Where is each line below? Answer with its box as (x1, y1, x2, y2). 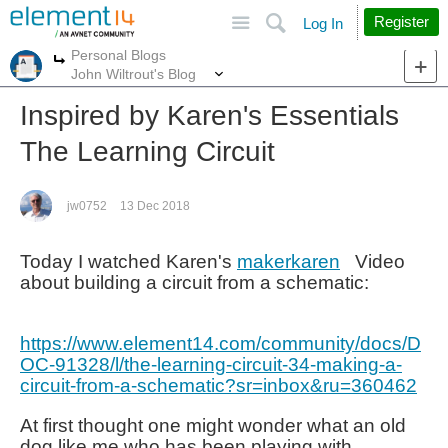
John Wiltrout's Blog (71, 65, 196, 82)
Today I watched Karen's (20, 251, 237, 272)
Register (374, 13, 429, 30)
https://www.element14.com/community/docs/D (20, 333, 421, 354)
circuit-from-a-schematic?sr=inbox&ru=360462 (20, 375, 417, 396)
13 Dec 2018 (120, 199, 190, 213)
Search (328, 6, 373, 22)
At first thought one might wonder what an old (20, 415, 406, 436)
